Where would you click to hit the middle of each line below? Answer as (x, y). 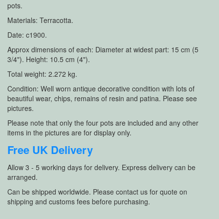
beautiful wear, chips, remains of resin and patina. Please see (102, 98)
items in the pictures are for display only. (69, 132)
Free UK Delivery (50, 150)
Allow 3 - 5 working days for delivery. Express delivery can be (101, 167)
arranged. (22, 177)
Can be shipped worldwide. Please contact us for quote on (97, 192)
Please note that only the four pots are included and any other (103, 123)
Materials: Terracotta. (40, 20)
